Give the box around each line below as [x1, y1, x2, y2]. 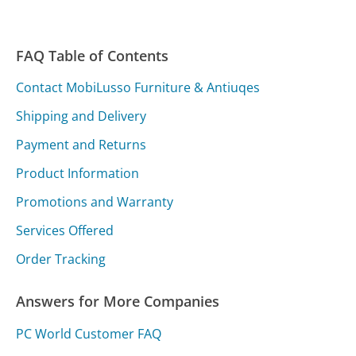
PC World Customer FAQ [16, 324, 162, 342]
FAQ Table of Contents [16, 46, 169, 65]
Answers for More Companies [16, 291, 220, 311]
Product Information [16, 164, 140, 182]
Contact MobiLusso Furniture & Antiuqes [16, 78, 261, 96]
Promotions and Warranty [16, 192, 174, 211]
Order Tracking [16, 250, 106, 268]
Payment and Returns [16, 135, 147, 153]
